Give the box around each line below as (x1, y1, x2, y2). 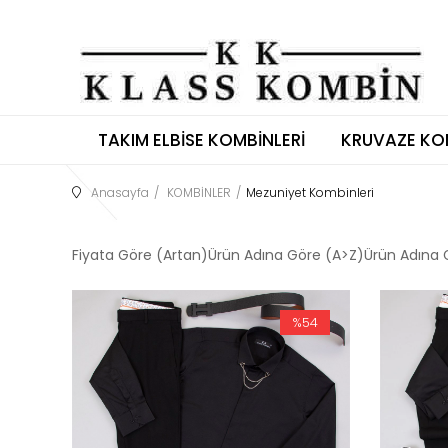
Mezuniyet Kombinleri (246, 184, 374, 201)
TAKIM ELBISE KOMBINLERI (97, 128, 305, 152)
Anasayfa (91, 184, 149, 201)
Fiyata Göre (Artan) (72, 245, 208, 265)
